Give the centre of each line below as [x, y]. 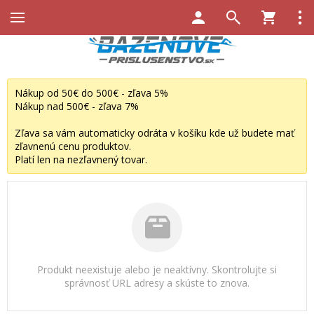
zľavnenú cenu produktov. [73, 146]
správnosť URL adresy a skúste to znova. [157, 283]
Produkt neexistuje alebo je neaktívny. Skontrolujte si [157, 270]
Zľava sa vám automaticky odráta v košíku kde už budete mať [155, 132]
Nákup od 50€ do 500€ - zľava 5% [91, 93]
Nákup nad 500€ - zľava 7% [77, 106]
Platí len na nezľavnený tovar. [81, 159]
